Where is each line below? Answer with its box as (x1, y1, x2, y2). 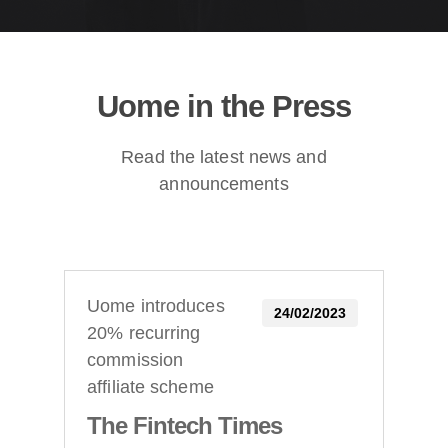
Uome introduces (87, 296, 225, 317)
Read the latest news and (121, 147, 327, 168)
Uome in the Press (97, 89, 351, 125)
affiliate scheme (87, 377, 214, 398)
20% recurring (87, 323, 201, 344)
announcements (159, 174, 289, 195)
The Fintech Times (87, 412, 283, 440)
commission (87, 350, 184, 371)
